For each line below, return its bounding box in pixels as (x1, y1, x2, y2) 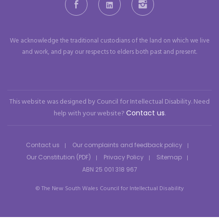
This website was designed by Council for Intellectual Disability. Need (9, 96, 210, 108)
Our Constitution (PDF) (26, 153, 91, 161)
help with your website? (53, 108, 126, 119)
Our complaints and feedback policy (72, 140, 182, 149)
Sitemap (156, 153, 182, 161)
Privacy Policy (103, 153, 144, 161)
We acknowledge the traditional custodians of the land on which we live (9, 35, 210, 46)
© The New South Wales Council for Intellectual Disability (35, 183, 184, 194)
